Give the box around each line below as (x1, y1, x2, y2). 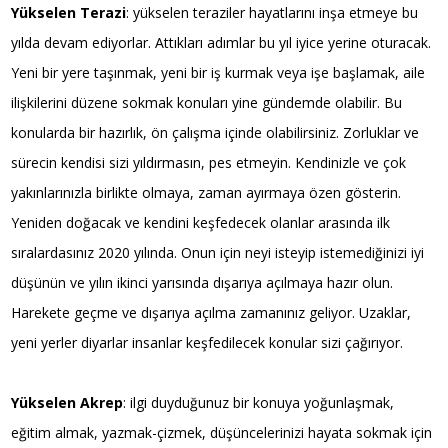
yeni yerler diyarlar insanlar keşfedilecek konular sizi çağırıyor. (11, 332, 404, 352)
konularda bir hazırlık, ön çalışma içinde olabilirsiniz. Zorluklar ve (11, 122, 420, 142)
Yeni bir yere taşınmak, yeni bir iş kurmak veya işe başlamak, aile (11, 62, 426, 82)
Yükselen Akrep (11, 392, 124, 412)
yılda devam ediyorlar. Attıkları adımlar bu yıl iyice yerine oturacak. (11, 32, 432, 52)
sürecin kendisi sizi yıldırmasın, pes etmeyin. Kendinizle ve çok (11, 152, 407, 172)
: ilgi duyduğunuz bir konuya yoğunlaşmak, (123, 392, 395, 412)
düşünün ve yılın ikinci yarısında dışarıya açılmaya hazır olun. (11, 272, 394, 292)
